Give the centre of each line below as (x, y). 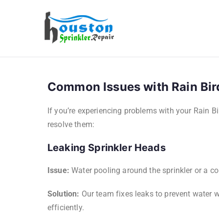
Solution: (64, 194)
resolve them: (71, 124)
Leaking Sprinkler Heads (107, 148)
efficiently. (66, 208)
